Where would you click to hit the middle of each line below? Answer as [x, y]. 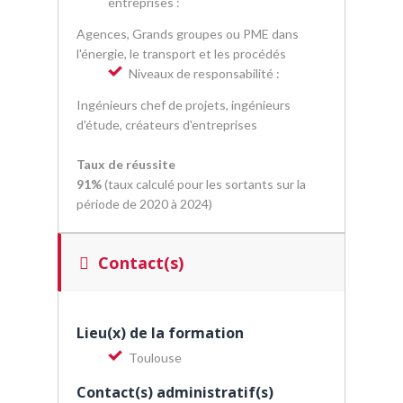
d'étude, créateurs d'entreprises [167, 125]
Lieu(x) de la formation [160, 333]
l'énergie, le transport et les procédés [181, 54]
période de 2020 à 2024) [144, 204]
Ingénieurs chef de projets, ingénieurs [184, 105]
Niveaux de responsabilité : [204, 73]
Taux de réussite [126, 164]
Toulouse [155, 358]
